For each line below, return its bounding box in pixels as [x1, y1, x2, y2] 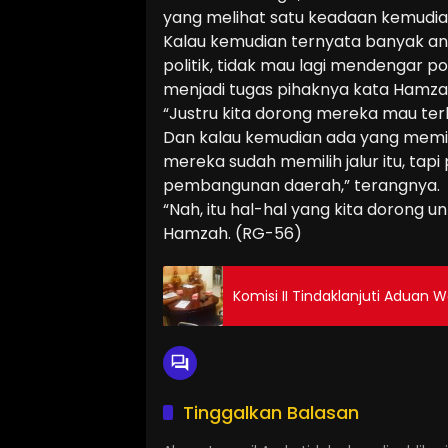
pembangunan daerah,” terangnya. [163, 174, 440, 197]
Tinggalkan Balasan [183, 400, 359, 425]
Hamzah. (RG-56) [163, 222, 302, 245]
